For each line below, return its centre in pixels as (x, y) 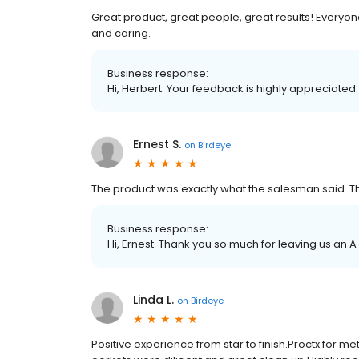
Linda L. (153, 300)
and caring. (121, 34)
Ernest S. (157, 145)
